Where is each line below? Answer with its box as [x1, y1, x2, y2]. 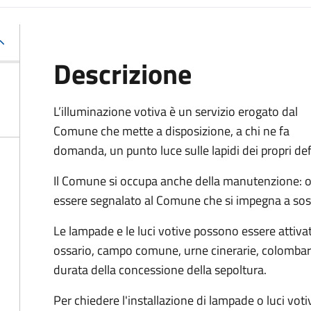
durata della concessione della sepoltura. [53, 260, 269, 279]
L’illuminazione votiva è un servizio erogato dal [53, 102, 298, 121]
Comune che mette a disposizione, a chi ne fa [53, 121, 289, 140]
